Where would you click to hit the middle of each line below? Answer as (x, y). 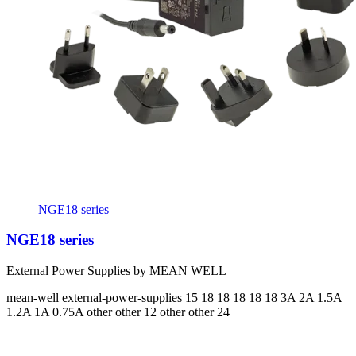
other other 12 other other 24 (158, 311)
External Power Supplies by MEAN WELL (116, 270)
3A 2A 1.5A (311, 297)
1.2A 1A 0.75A (46, 311)
